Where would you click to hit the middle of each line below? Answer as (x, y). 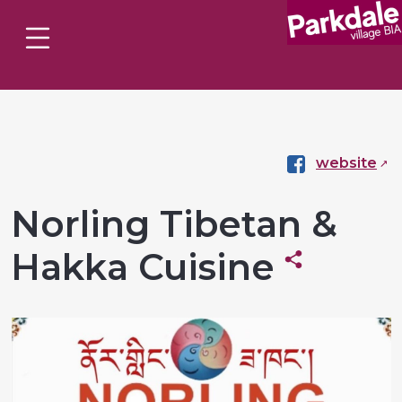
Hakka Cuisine (148, 267)
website (346, 163)
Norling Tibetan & (174, 224)
